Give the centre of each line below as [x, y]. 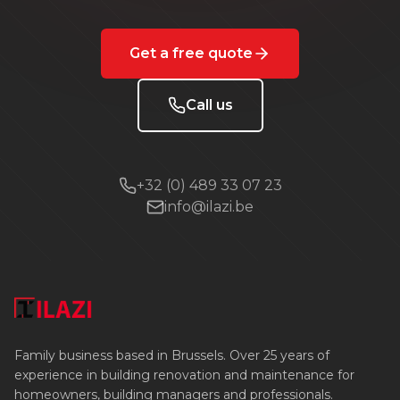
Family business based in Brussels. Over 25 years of [172, 355]
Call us [209, 105]
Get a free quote [191, 53]
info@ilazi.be [209, 207]
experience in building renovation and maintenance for [184, 375]
